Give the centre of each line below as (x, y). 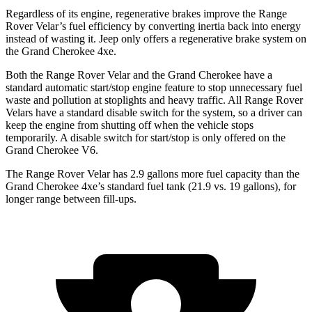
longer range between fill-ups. (71, 199)
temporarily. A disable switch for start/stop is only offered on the (146, 138)
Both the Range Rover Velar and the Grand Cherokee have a (139, 75)
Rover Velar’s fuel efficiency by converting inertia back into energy (153, 26)
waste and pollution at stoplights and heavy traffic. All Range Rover (154, 100)
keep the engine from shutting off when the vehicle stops (130, 125)
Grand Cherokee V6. (52, 150)
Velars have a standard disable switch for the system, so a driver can (154, 113)
